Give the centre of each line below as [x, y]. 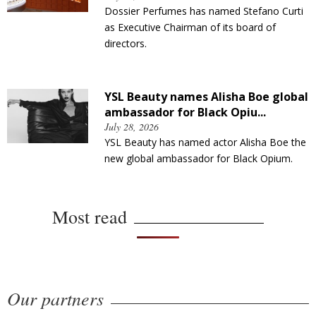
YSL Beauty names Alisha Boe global [206, 96]
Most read [90, 216]
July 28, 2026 [132, 126]
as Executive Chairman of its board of [190, 27]
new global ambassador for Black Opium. [199, 158]
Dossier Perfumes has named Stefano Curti [204, 11]
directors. [126, 43]
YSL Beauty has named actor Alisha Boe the [205, 142]
